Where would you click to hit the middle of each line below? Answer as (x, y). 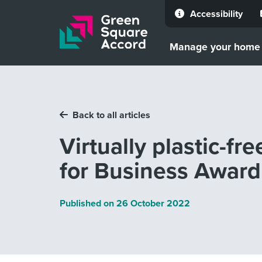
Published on (88, 204)
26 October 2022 (153, 204)
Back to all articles (111, 115)
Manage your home (215, 46)
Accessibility (216, 14)
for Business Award (160, 170)
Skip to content (58, 24)
